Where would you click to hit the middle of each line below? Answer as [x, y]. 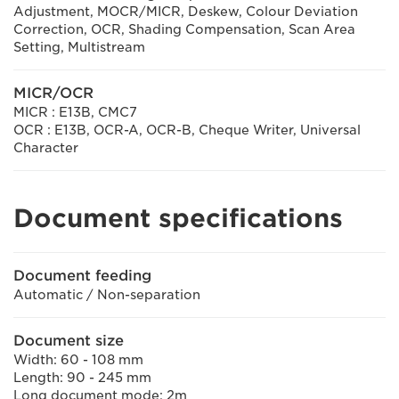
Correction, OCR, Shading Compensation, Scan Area [184, 29]
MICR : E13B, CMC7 [75, 112]
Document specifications [178, 218]
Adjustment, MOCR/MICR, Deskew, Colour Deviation [186, 11]
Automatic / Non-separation [107, 294]
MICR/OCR [53, 93]
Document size [69, 340]
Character [46, 147]
